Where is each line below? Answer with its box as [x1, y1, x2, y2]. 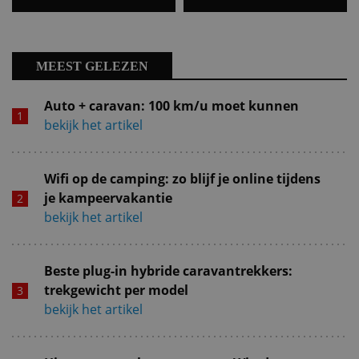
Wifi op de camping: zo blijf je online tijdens [44, 169, 321, 188]
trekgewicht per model [44, 280, 188, 299]
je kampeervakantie [44, 188, 172, 207]
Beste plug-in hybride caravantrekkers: [44, 261, 292, 280]
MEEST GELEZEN [36, 58, 148, 73]
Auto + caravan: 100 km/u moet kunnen [44, 96, 299, 115]
